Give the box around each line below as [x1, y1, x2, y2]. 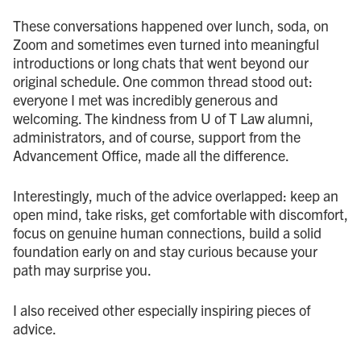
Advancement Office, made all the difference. [13, 145, 289, 164]
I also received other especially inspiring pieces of [13, 300, 310, 319]
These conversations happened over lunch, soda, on [13, 15, 329, 35]
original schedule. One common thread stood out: [13, 71, 313, 90]
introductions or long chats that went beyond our [13, 52, 309, 72]
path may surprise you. [13, 259, 151, 279]
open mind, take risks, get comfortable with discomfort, [13, 204, 348, 223]
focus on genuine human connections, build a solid [13, 222, 322, 242]
